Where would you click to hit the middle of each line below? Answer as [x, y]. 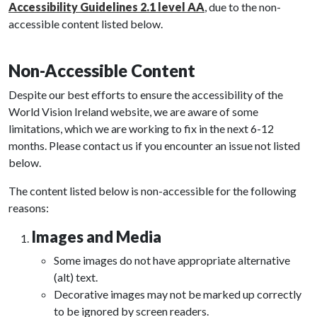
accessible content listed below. [86, 23]
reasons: [29, 207]
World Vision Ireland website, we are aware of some [133, 111]
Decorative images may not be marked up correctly [178, 294]
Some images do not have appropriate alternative [172, 260]
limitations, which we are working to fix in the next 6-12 [141, 128]
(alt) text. [76, 277]
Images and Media [96, 236]
